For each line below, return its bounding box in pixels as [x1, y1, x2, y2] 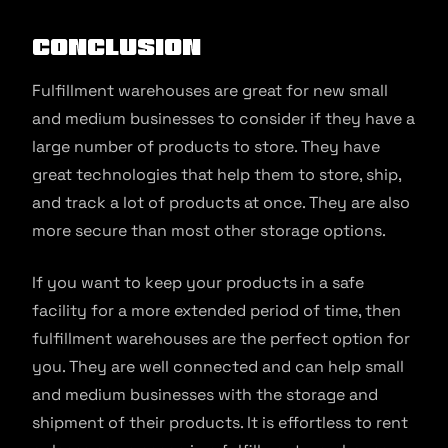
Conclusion [32, 34, 201, 58]
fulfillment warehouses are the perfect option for [32, 327, 410, 349]
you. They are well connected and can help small [32, 355, 404, 377]
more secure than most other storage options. [32, 219, 386, 241]
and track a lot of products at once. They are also [32, 191, 410, 213]
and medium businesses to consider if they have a [32, 107, 415, 129]
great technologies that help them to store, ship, [32, 163, 401, 185]
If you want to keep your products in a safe [32, 271, 364, 293]
